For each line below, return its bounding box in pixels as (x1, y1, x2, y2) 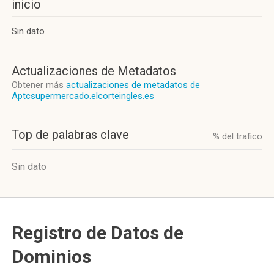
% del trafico (213, 131, 262, 142)
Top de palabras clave (12, 127, 129, 142)
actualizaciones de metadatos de (66, 80, 200, 91)
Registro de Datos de (12, 222, 183, 243)
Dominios (12, 246, 91, 267)
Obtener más (12, 80, 66, 91)
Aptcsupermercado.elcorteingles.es (12, 91, 154, 102)
